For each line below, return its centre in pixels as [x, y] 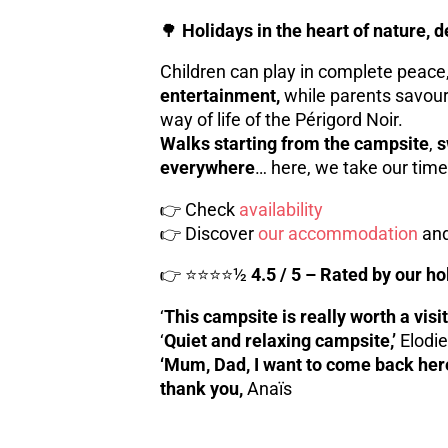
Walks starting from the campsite [294, 144]
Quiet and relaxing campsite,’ [279, 340]
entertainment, [219, 96]
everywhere [207, 168]
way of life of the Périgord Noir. [281, 120]
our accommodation [337, 233]
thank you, [201, 388]
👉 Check [199, 209]
